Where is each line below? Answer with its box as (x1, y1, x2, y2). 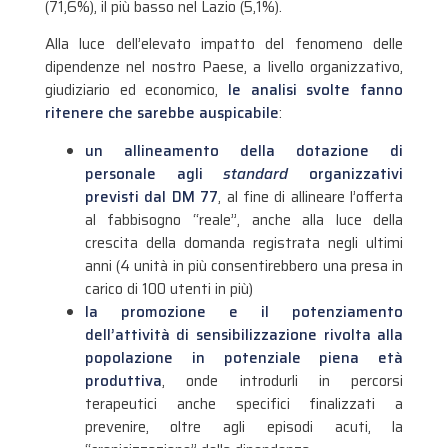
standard (223, 161, 289, 186)
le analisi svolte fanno (228, 78, 404, 103)
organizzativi (288, 161, 404, 186)
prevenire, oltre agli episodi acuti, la (84, 414, 404, 439)
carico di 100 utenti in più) (84, 276, 253, 301)
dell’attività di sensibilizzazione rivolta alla (84, 322, 404, 347)
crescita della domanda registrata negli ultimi (84, 230, 404, 255)
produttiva (84, 368, 162, 393)
